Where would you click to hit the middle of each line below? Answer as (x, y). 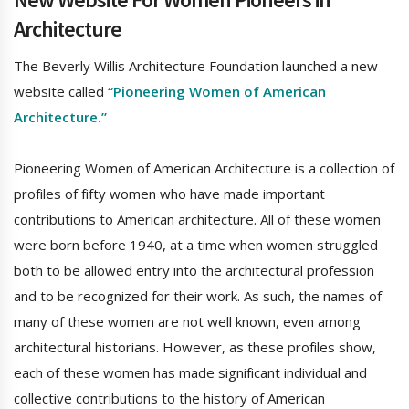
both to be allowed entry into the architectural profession (194, 271)
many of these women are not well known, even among (187, 322)
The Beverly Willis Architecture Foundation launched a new (196, 66)
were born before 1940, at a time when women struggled (196, 245)
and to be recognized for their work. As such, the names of (198, 296)
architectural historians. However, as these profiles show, (195, 347)
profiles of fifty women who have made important (169, 194)
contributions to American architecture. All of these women (197, 220)
